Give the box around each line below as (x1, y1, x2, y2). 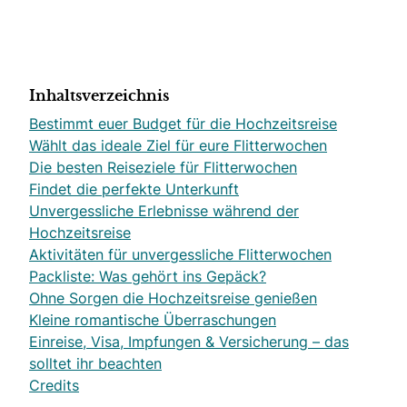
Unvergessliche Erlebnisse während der (29, 201, 299, 221)
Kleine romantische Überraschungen (29, 310, 276, 330)
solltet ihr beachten (29, 353, 162, 373)
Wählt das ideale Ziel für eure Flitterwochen (29, 135, 327, 155)
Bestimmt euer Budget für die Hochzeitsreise (29, 114, 337, 134)
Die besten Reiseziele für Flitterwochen (29, 157, 297, 177)
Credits (29, 375, 79, 395)
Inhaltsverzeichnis (29, 89, 169, 104)
